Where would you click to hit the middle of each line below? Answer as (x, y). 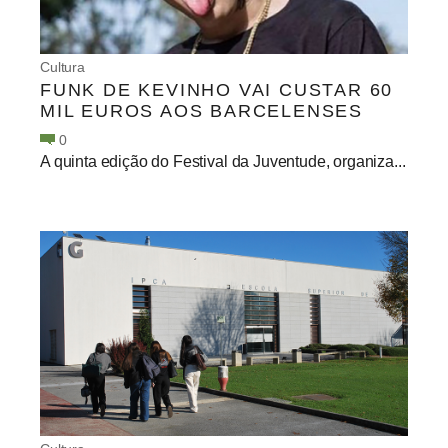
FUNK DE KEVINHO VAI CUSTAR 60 (217, 89)
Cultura (63, 66)
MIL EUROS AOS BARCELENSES (201, 110)
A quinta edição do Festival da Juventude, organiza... (223, 161)
